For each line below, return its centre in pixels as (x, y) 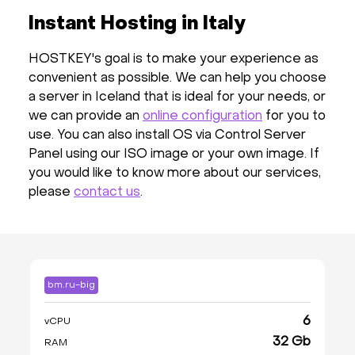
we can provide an (86, 116)
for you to (294, 116)
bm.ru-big (71, 285)
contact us (107, 193)
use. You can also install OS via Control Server (167, 136)
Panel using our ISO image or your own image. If (174, 155)
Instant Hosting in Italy (137, 25)
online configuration (202, 116)
